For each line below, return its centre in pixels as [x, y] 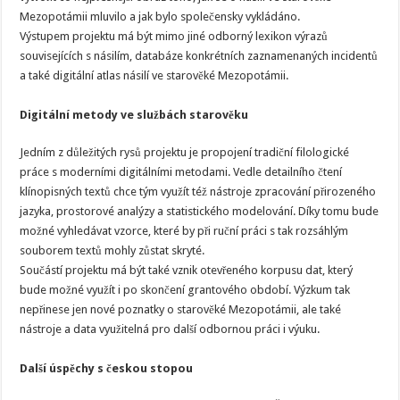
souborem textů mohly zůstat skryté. [112, 250]
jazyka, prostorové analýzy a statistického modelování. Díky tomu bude [200, 211]
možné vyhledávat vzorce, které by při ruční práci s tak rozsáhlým [184, 231]
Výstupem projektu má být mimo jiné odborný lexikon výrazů [174, 36]
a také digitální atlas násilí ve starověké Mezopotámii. [154, 75]
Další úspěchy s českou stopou [107, 368]
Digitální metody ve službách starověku [134, 115]
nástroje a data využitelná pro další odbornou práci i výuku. [170, 329]
